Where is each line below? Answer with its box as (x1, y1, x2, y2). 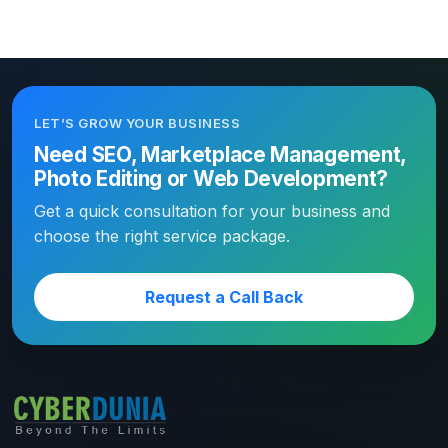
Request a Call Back (145, 287, 303, 308)
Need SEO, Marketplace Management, (34, 142, 407, 168)
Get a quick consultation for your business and (34, 201, 390, 222)
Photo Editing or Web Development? (34, 166, 389, 192)
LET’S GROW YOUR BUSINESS (34, 115, 241, 132)
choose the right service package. (34, 226, 290, 247)
